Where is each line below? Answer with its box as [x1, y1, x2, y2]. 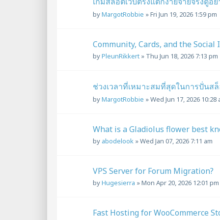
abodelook [102, 136, 134, 145]
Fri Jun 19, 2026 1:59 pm [150, 10, 217, 19]
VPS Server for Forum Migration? [93, 165, 214, 176]
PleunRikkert [102, 52, 139, 61]
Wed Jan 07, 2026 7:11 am [140, 136, 213, 145]
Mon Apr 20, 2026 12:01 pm [141, 178, 219, 187]
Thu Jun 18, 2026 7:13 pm [146, 52, 218, 61]
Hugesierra [102, 178, 135, 187]
